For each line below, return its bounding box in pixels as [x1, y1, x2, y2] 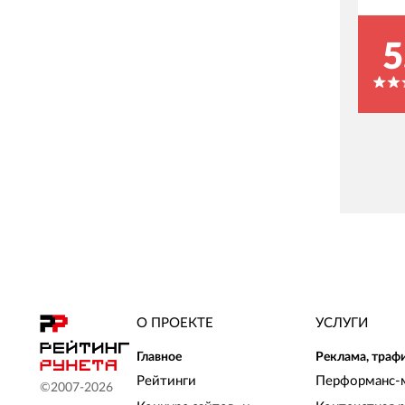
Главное [137, 351, 183, 364]
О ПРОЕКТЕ [137, 316, 214, 330]
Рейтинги [137, 374, 197, 389]
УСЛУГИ [315, 316, 368, 330]
